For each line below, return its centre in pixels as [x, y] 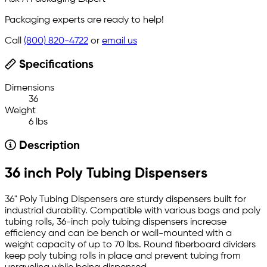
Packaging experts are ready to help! [84, 21]
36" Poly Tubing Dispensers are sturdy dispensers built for [125, 199]
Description [48, 146]
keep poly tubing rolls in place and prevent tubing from [123, 256]
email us [119, 41]
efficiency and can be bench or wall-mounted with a [118, 233]
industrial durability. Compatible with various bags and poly [133, 211]
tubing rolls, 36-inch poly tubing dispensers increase [116, 222]
